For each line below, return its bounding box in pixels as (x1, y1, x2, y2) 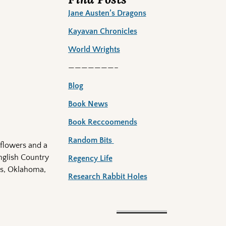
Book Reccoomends (68, 118, 137, 127)
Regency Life (68, 154, 112, 163)
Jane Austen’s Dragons (68, 9, 146, 18)
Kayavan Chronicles (68, 27, 137, 36)
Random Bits (68, 136, 112, 145)
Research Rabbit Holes (68, 172, 147, 182)
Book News (68, 99, 108, 109)
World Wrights (68, 45, 120, 54)
